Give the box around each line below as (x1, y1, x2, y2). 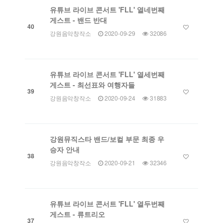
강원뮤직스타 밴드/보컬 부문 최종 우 (50, 134, 164, 144)
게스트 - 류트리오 (50, 209, 105, 220)
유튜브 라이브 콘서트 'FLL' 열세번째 (50, 69, 165, 80)
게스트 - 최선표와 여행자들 (50, 80, 135, 90)
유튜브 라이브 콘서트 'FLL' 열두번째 (50, 199, 165, 209)
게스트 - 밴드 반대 (50, 15, 107, 25)
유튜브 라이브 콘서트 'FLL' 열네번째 (50, 4, 165, 15)
